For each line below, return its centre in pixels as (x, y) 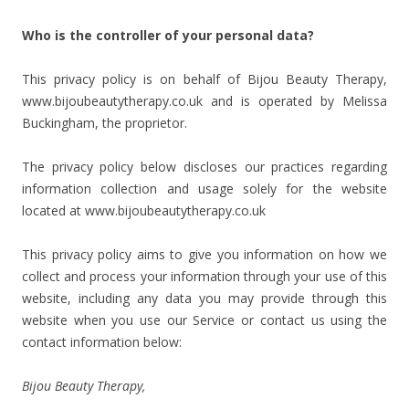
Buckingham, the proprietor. (105, 123)
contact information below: (102, 342)
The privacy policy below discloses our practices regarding (204, 167)
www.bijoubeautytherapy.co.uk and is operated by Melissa (204, 101)
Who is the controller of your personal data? (168, 35)
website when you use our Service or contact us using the (204, 320)
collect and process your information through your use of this (204, 276)
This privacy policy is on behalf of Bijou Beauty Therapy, (204, 79)
